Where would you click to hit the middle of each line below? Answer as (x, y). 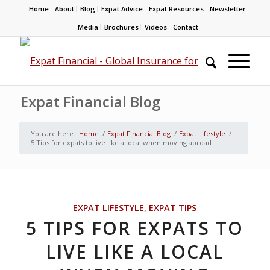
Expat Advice (122, 9)
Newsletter (228, 9)
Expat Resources (177, 9)
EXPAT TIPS (173, 208)
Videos (155, 27)
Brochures (121, 27)
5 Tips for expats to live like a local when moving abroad (121, 143)
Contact (185, 27)
